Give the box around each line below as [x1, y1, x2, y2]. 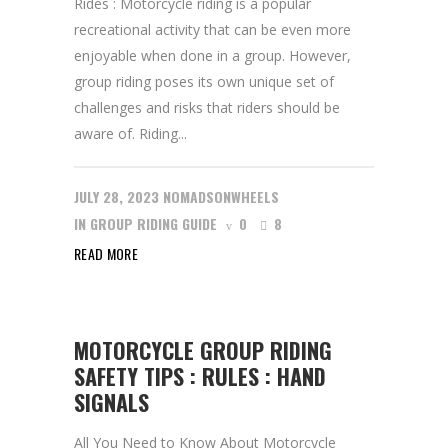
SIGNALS [74, 386, 149, 418]
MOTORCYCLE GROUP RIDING [74, 334, 332, 366]
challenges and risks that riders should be [74, 98, 340, 117]
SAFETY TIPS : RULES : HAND [74, 360, 326, 392]
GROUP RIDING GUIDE [90, 213, 217, 234]
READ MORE [74, 243, 139, 264]
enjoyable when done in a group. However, [74, 46, 351, 65]
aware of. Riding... [74, 124, 187, 143]
